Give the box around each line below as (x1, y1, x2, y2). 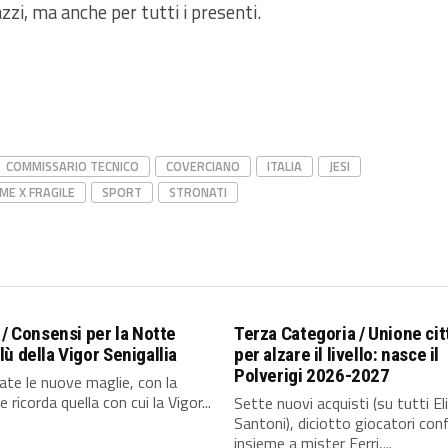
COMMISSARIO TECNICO (6, 156, 139, 177)
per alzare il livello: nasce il (234, 343, 440, 367)
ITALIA (267, 156, 302, 177)
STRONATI (169, 182, 227, 203)
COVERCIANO (166, 156, 240, 177)
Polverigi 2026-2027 (234, 364, 390, 388)
